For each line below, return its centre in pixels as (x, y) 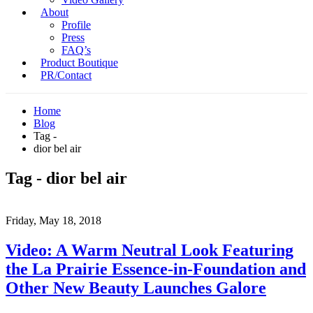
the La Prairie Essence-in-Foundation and (156, 269)
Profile (76, 25)
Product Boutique (79, 63)
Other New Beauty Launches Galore (136, 287)
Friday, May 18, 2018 (53, 220)
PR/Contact (66, 75)
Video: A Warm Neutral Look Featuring (150, 250)
